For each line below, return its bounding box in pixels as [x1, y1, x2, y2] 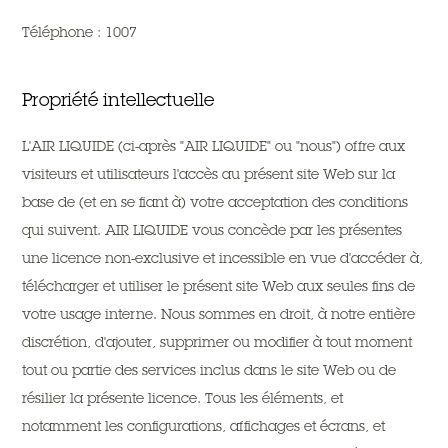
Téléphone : [22, 23, 106, 41]
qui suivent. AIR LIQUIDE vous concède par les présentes [22, 221, 403, 239]
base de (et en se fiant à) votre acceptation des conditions [22, 193, 409, 211]
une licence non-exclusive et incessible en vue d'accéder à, [22, 249, 424, 267]
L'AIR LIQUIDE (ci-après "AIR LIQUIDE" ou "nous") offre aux [22, 137, 406, 155]
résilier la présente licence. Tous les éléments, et [22, 389, 344, 407]
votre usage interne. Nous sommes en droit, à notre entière [22, 305, 416, 323]
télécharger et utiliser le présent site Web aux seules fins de [22, 277, 416, 295]
